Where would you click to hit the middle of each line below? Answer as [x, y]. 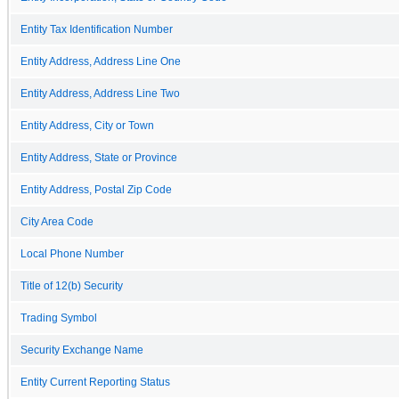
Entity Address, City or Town [87, 125]
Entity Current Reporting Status [95, 382]
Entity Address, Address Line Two [100, 93]
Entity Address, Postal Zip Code [96, 189]
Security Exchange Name [82, 350]
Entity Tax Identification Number [97, 29]
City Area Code [57, 221]
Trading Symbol [59, 318]
